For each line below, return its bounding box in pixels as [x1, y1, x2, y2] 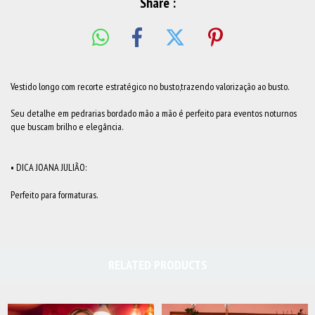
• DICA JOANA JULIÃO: [11, 160, 86, 174]
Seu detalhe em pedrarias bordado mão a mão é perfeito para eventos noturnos [11, 106, 297, 120]
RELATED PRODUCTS [108, 256, 207, 273]
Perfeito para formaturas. [11, 188, 98, 201]
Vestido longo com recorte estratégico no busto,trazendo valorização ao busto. [11, 79, 290, 93]
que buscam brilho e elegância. [11, 120, 124, 133]
